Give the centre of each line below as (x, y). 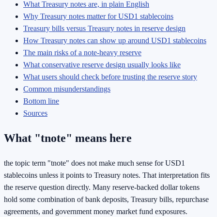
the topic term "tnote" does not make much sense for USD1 (94, 163)
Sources (35, 113)
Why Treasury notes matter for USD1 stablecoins (98, 16)
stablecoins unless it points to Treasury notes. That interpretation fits (107, 175)
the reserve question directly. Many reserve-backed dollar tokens (102, 187)
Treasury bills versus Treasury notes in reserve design (104, 29)
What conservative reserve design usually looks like (102, 65)
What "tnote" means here (68, 138)
